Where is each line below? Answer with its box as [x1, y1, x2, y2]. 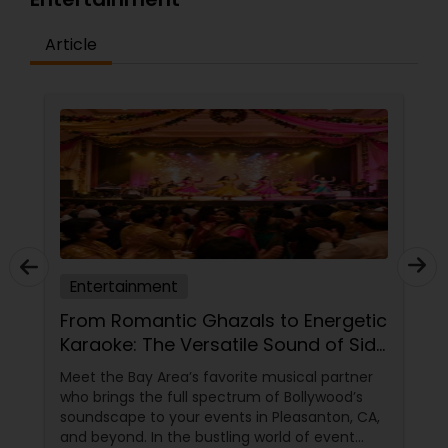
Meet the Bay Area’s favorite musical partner [60, 367, 373, 387]
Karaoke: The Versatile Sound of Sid [60, 332, 376, 357]
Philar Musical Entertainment [60, 356, 311, 381]
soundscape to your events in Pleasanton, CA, [60, 407, 380, 427]
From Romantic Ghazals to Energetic [60, 308, 387, 333]
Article [45, 33, 97, 56]
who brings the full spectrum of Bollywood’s [60, 387, 363, 407]
